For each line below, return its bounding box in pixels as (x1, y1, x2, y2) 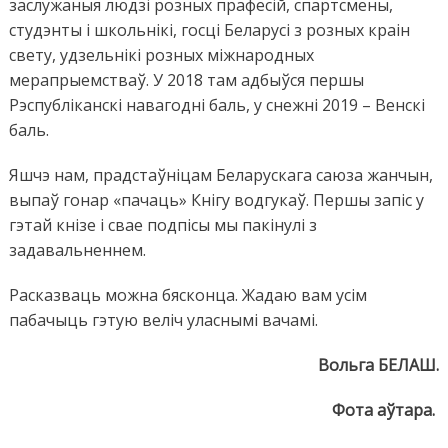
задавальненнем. (8, 238, 146, 261)
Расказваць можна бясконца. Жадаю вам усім (8, 283, 367, 306)
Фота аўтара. (332, 398, 436, 421)
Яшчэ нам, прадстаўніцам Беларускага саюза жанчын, (8, 163, 433, 186)
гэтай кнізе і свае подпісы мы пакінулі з (8, 213, 317, 236)
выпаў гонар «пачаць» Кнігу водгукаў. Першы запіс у (8, 188, 424, 211)
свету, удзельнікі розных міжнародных (8, 43, 314, 66)
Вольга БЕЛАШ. (318, 353, 440, 376)
